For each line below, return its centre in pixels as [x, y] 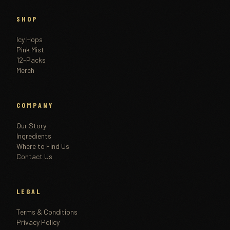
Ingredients [34, 136]
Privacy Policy [38, 222]
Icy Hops [30, 39]
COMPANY [35, 105]
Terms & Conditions [47, 212]
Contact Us [34, 156]
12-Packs [31, 60]
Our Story [31, 126]
